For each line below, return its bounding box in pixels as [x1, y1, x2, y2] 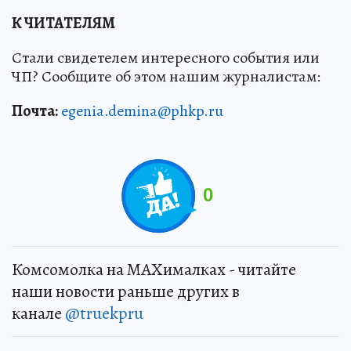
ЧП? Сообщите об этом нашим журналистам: [12, 65, 320, 87]
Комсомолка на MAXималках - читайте [12, 257, 296, 281]
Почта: [12, 100, 58, 121]
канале [12, 301, 65, 325]
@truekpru [65, 301, 143, 325]
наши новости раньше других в [12, 279, 240, 303]
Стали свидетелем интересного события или [12, 46, 320, 68]
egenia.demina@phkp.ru [61, 100, 223, 121]
